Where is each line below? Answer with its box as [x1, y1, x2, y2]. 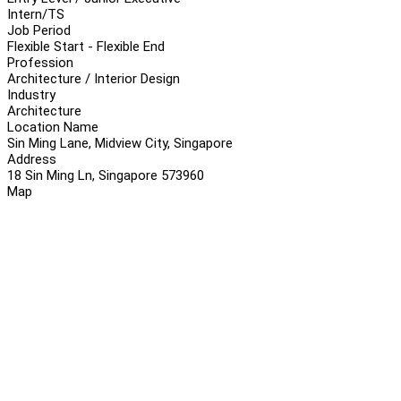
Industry [7, 86, 55, 103]
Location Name [7, 118, 98, 135]
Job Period [7, 21, 71, 38]
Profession [7, 54, 73, 71]
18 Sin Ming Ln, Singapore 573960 [7, 166, 204, 183]
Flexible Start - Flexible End [7, 38, 165, 55]
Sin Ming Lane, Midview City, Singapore [7, 134, 233, 151]
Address [7, 150, 56, 167]
